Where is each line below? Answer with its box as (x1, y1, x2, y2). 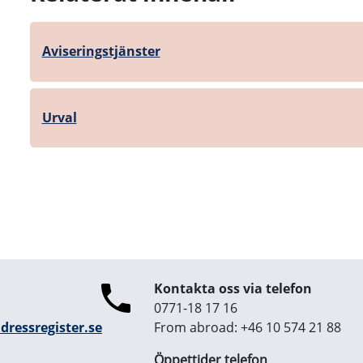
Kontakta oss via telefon (154, 280, 312, 298)
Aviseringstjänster (41, 42, 160, 60)
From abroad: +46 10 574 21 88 (154, 318, 341, 337)
